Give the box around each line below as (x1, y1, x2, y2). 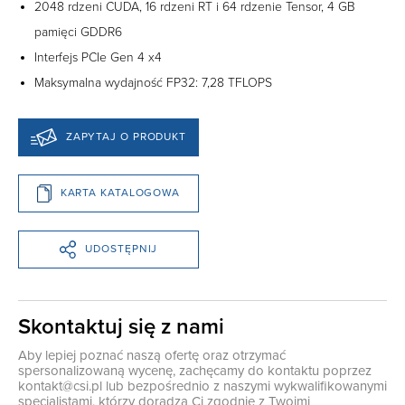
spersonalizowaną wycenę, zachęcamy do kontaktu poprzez (18, 362, 372, 379)
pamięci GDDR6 (34, 24, 122, 40)
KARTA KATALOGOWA (60, 186, 181, 200)
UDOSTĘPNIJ (85, 242, 158, 256)
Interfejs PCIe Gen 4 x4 (34, 49, 162, 65)
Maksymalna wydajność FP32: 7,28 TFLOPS (34, 74, 272, 90)
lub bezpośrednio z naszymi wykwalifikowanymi (102, 377, 387, 394)
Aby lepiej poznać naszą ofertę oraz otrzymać (18, 346, 286, 363)
